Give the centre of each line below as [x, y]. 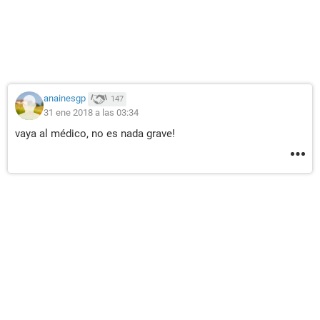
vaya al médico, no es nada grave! [95, 134]
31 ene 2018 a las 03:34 [91, 112]
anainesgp [65, 99]
